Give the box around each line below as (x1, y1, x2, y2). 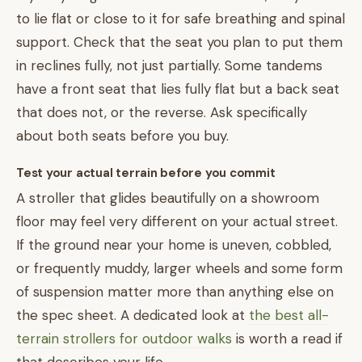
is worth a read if (232, 330, 343, 347)
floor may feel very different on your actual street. (16, 213, 338, 230)
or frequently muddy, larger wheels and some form (16, 259, 343, 277)
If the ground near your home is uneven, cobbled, (16, 236, 331, 254)
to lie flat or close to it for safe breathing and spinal (16, 10, 345, 27)
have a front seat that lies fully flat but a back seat (16, 80, 339, 98)
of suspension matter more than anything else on (16, 283, 334, 301)
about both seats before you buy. (16, 127, 229, 145)
